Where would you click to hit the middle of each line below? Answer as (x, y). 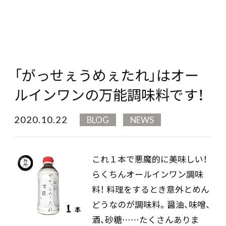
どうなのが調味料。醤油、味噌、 (151, 204)
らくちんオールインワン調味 (148, 174)
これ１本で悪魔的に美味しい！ (150, 159)
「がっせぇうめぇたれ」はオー (106, 75)
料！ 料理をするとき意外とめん (151, 189)
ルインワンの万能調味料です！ (109, 95)
